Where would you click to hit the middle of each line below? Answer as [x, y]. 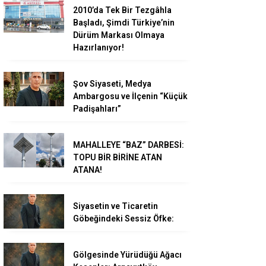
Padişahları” [97, 109]
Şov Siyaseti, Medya [112, 84]
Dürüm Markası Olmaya [119, 35]
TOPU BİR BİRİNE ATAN [118, 158]
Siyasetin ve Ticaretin [115, 206]
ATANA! [88, 170]
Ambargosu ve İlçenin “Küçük [130, 96]
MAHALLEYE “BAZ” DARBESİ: [129, 145]
